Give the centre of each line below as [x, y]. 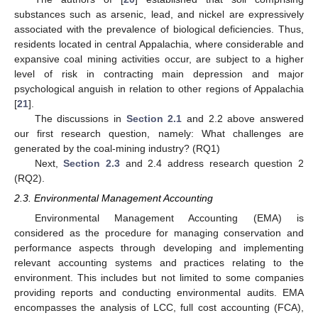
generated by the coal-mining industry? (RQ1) [117, 149]
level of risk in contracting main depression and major [159, 74]
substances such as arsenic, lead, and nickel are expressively [159, 15]
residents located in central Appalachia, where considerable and [159, 44]
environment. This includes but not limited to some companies [159, 277]
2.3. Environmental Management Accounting [114, 198]
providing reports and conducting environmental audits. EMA [159, 292]
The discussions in [80, 119]
